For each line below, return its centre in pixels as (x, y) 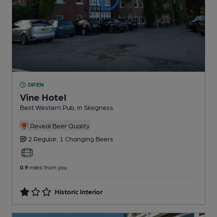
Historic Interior (79, 192)
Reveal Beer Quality (59, 126)
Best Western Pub (47, 107)
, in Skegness (94, 107)
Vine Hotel (43, 97)
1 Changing (77, 139)
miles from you (47, 167)
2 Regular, (44, 139)
